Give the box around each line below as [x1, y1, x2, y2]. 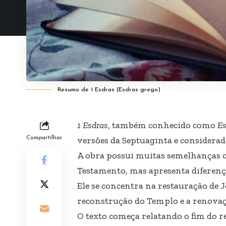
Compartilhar [26, 134, 62, 141]
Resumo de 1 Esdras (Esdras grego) [58, 86, 160, 93]
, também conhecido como [108, 119, 217, 131]
